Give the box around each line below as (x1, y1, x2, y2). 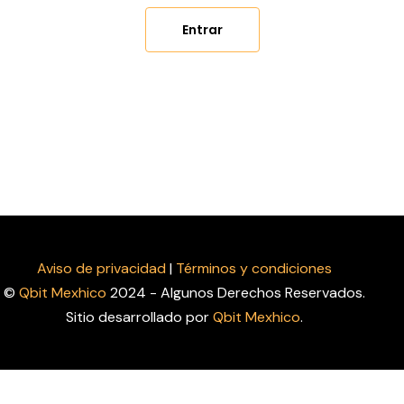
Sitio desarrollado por (65, 308, 213, 326)
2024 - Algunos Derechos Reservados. (106, 283, 365, 302)
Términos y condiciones (175, 259, 332, 278)
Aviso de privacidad (36, 259, 166, 278)
